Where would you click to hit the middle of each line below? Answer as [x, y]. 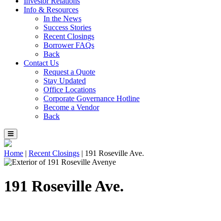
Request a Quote [69, 72]
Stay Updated [65, 80]
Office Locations [70, 89]
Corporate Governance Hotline [92, 98]
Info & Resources [51, 9]
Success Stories [67, 27]
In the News [62, 18]
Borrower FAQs [69, 45]
